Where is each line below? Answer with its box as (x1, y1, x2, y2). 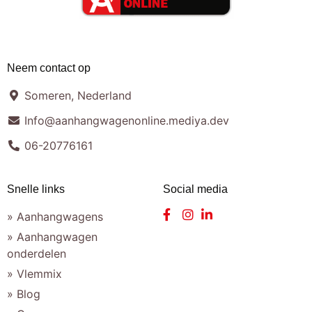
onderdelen (7, 246, 66, 260)
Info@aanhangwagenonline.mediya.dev (24, 113, 229, 127)
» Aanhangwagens (7, 209, 103, 224)
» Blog (7, 286, 40, 301)
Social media (163, 182, 228, 195)
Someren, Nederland (24, 88, 132, 102)
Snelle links (7, 182, 65, 195)
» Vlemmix (7, 266, 62, 281)
